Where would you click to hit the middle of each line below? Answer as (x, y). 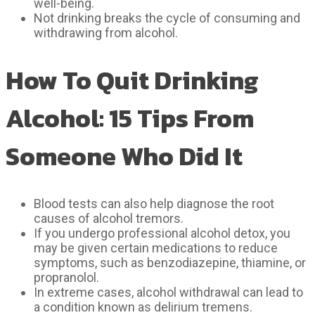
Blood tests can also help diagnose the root (154, 203)
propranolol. (66, 277)
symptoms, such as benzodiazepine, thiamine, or (170, 262)
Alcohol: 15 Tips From (130, 118)
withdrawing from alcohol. (106, 32)
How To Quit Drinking (132, 80)
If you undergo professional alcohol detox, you (162, 233)
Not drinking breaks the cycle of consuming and (167, 18)
